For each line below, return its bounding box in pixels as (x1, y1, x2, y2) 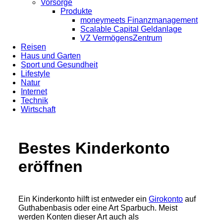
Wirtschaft (21, 105, 55, 113)
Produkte (60, 7, 92, 15)
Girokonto (149, 194, 183, 203)
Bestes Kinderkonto (18, 139, 170, 158)
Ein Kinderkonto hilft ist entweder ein (18, 194, 149, 203)
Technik (21, 96, 48, 105)
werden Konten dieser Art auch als (18, 212, 139, 221)
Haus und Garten (21, 52, 81, 60)
